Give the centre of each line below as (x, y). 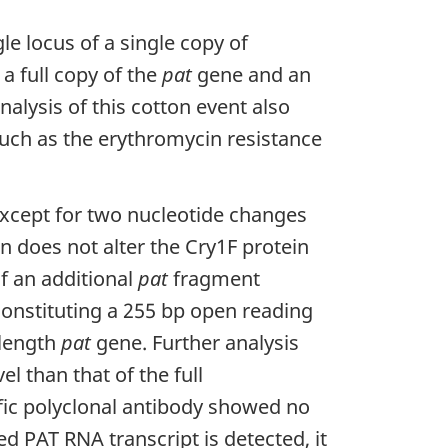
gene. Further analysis (195, 342)
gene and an (251, 74)
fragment (214, 278)
